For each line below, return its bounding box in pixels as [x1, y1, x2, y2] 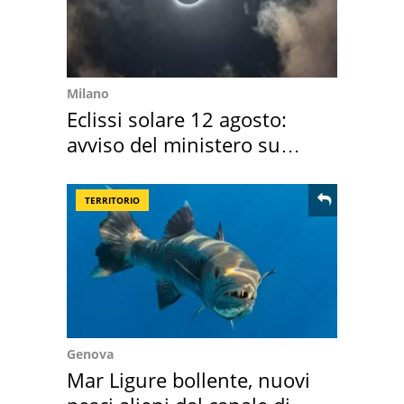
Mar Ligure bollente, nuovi [67, 366, 310, 393]
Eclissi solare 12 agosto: [67, 106, 287, 133]
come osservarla [67, 156, 217, 183]
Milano [67, 85, 109, 102]
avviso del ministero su [67, 131, 280, 158]
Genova [67, 345, 114, 363]
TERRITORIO [85, 194, 140, 207]
